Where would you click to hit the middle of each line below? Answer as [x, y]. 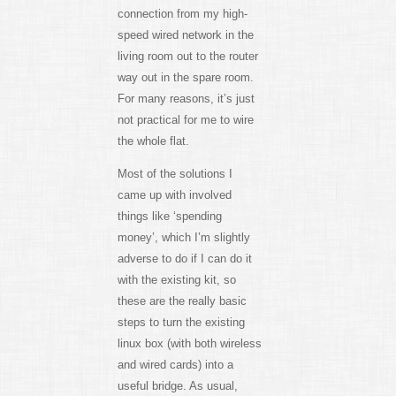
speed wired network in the [185, 35]
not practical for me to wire [185, 120]
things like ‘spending [169, 217]
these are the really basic [182, 301]
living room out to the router [187, 57]
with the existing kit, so [176, 280]
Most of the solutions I [175, 174]
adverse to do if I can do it [184, 259]
